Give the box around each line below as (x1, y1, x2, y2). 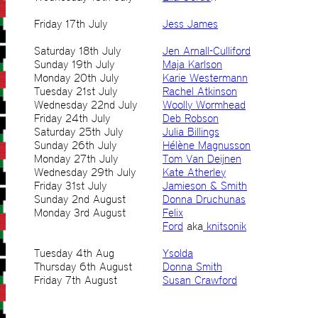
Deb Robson (163, 111, 219, 126)
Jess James (163, 17, 218, 31)
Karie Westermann (163, 71, 248, 85)
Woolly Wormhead (163, 98, 246, 112)
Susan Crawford (163, 273, 237, 287)
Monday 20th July (34, 71, 119, 85)
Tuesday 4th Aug (34, 246, 114, 261)
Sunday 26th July (34, 138, 116, 153)
